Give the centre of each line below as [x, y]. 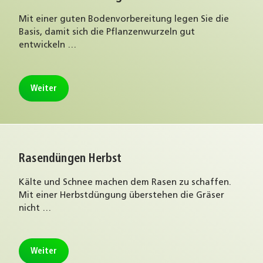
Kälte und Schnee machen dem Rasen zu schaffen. [125, 183]
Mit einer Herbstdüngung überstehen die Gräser [122, 195]
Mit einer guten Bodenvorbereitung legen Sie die [124, 20]
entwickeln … [48, 46]
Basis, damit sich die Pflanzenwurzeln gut [107, 33]
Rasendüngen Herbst [70, 159]
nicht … [35, 208]
